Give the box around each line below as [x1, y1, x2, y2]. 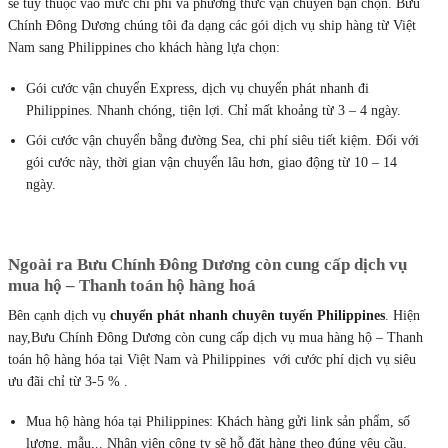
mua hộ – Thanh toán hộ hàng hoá [8, 276, 256, 296]
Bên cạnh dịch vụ [8, 307, 110, 323]
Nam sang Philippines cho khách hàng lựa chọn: [8, 40, 280, 56]
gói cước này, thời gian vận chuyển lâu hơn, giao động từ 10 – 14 [26, 154, 398, 170]
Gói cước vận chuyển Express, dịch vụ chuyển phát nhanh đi [26, 80, 370, 96]
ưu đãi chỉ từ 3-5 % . [8, 373, 128, 389]
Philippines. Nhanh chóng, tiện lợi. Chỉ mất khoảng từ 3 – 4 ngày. [26, 102, 402, 118]
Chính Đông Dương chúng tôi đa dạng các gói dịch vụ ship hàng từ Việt [8, 18, 416, 34]
